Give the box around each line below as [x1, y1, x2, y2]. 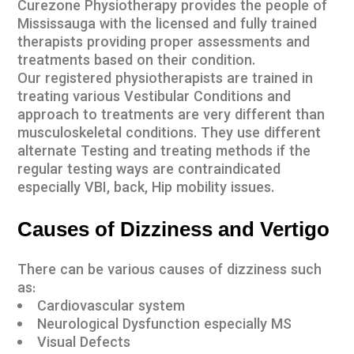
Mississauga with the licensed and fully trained [17, 14, 318, 36]
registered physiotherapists [45, 69, 224, 91]
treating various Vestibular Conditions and [17, 87, 292, 109]
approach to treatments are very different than [17, 105, 326, 127]
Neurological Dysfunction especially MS [37, 314, 292, 337]
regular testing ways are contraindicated [17, 160, 281, 182]
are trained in [223, 69, 314, 91]
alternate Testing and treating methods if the [17, 141, 311, 164]
